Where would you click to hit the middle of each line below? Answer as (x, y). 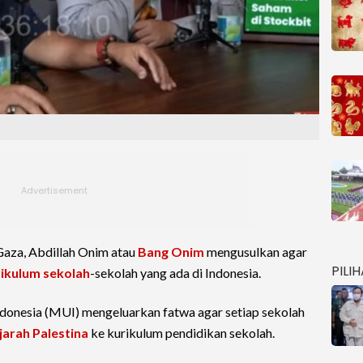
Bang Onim (171, 252)
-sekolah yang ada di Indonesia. (175, 273)
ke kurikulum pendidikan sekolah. (181, 333)
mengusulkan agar (256, 252)
